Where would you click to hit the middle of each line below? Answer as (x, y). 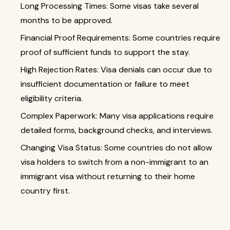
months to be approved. (66, 20)
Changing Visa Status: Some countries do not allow (116, 148)
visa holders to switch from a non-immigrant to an (114, 162)
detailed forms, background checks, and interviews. (117, 130)
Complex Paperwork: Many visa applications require (117, 116)
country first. (45, 191)
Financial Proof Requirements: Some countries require (120, 38)
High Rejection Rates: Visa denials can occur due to (116, 70)
